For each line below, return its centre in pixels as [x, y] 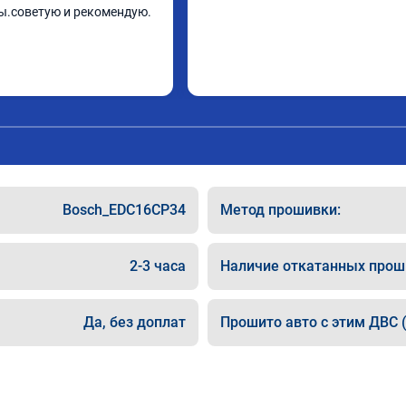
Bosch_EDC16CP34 [124, 210]
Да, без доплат [135, 322]
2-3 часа [158, 266]
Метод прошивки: [280, 210]
